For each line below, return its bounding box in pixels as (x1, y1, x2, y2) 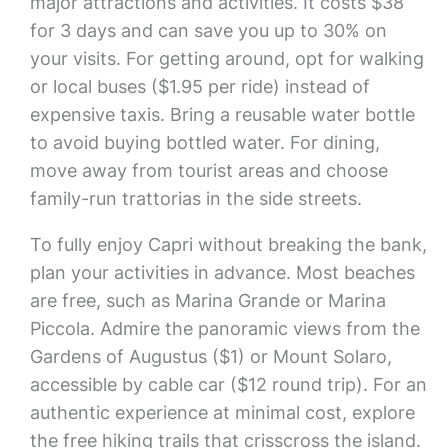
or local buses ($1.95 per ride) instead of (29, 76, 370, 97)
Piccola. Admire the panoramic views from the (29, 318, 420, 339)
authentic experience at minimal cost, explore (29, 402, 415, 423)
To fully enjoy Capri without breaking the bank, (29, 234, 427, 255)
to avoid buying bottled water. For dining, (29, 132, 380, 153)
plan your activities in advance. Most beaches (29, 262, 415, 283)
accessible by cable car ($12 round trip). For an (29, 374, 427, 395)
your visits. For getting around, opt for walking (29, 48, 424, 69)
